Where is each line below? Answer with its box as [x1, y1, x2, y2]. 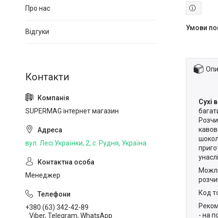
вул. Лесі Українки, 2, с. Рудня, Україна [25, 139, 146, 147]
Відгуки [25, 28, 49, 36]
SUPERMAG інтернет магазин [25, 107, 119, 115]
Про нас [25, 4, 50, 12]
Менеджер [25, 171, 60, 179]
